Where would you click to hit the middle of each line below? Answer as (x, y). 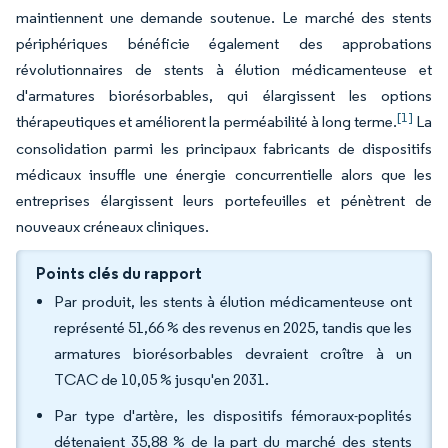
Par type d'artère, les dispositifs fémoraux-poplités (233, 415)
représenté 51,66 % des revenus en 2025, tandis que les (233, 327)
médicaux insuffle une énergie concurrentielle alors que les (224, 174)
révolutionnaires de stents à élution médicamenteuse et (224, 69)
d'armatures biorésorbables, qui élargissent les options (224, 95)
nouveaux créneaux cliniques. (112, 226)
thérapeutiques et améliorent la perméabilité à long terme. (206, 121)
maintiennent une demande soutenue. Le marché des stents (224, 17)
